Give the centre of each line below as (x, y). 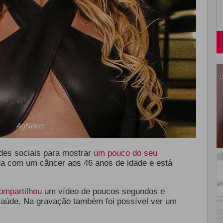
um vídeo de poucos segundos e (103, 191)
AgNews (30, 126)
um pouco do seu (125, 153)
